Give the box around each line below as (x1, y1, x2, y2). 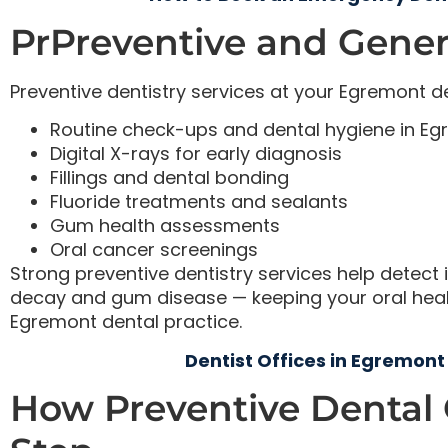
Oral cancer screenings (50, 237, 258, 263)
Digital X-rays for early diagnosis (50, 141, 342, 167)
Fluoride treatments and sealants (50, 189, 348, 215)
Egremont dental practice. (10, 309, 242, 335)
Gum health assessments (50, 213, 280, 239)
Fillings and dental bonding (50, 165, 289, 191)
